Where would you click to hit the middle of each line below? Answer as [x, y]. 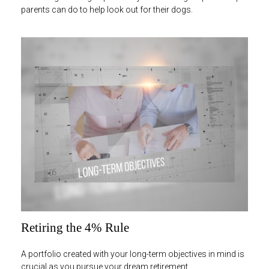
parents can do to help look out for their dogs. [107, 9]
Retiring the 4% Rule [75, 227]
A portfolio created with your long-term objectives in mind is [133, 254]
